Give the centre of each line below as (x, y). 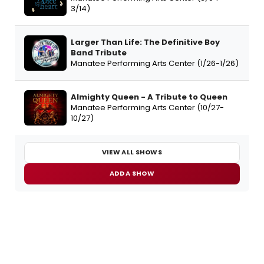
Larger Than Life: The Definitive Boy (145, 42)
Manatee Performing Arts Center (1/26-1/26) (155, 63)
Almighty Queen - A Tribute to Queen (149, 97)
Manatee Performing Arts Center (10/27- (147, 107)
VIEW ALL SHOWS (132, 152)
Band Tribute (99, 52)
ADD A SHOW (132, 174)
